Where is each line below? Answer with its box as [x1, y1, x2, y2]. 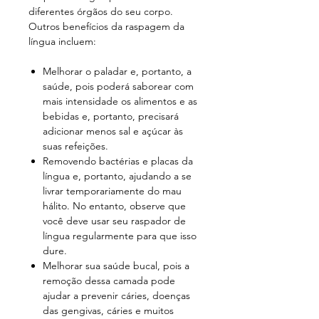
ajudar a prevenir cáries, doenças [43, 289, 190, 303]
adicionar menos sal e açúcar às [43, 125, 183, 138]
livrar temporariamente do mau [43, 184, 182, 198]
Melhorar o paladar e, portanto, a [43, 65, 192, 78]
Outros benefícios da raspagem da [28, 20, 184, 33]
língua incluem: [28, 35, 99, 48]
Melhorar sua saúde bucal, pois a [43, 259, 189, 273]
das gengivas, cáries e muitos [43, 304, 174, 318]
